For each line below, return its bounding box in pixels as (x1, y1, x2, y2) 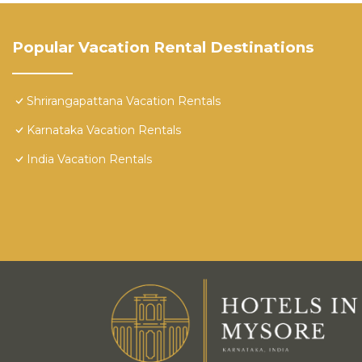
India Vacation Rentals (27, 152, 152, 167)
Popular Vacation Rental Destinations (12, 38, 314, 57)
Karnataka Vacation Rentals (27, 123, 181, 138)
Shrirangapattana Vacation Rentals (27, 94, 221, 109)
